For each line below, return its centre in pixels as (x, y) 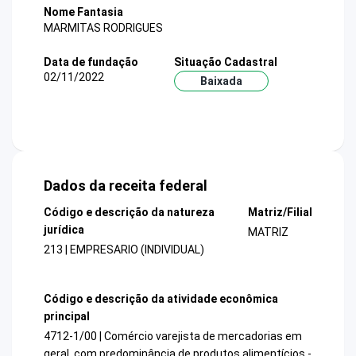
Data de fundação (91, 62)
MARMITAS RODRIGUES (103, 27)
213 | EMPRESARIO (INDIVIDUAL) (124, 250)
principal (67, 316)
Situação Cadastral (225, 62)
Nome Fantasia (83, 12)
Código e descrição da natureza (129, 213)
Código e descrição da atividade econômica (161, 298)
